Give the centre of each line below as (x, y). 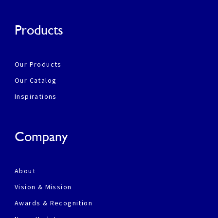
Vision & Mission (43, 187)
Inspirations (36, 97)
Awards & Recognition (54, 203)
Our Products (38, 64)
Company (41, 136)
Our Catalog (36, 81)
